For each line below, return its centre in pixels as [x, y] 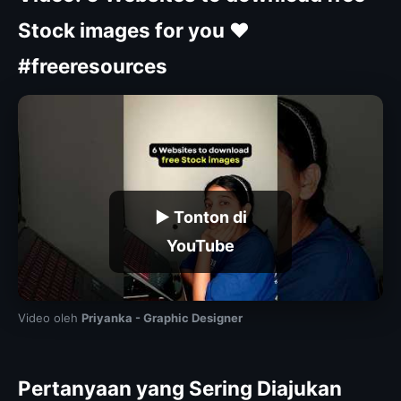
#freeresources [93, 66]
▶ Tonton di [200, 218]
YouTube [200, 246]
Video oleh [50, 317]
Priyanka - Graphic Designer [162, 317]
